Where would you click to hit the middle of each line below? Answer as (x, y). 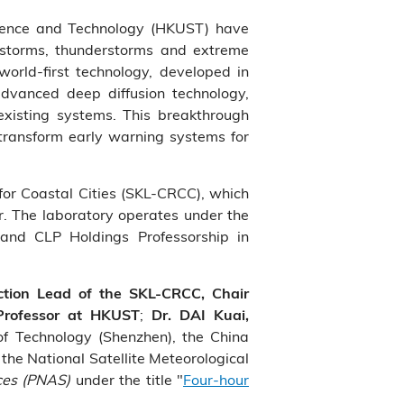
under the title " (127, 379)
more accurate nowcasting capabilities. (194, 27)
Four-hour (216, 379)
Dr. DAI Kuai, (201, 315)
